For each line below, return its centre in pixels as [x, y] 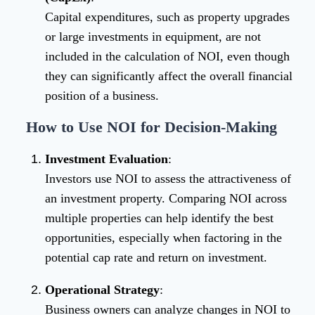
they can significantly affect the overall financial [169, 76]
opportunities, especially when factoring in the [163, 238]
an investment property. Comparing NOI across [166, 199]
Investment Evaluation [107, 159]
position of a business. [102, 96]
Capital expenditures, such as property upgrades [167, 17]
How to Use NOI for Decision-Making [152, 127]
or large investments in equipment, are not [153, 37]
